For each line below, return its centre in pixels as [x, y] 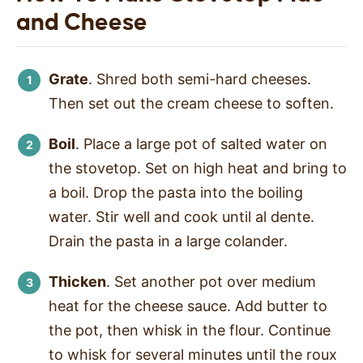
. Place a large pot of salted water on [201, 144]
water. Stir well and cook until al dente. [181, 217]
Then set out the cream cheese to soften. [191, 104]
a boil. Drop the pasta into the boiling [176, 193]
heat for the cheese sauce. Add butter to [188, 306]
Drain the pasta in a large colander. [168, 241]
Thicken [77, 282]
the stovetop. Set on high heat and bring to [198, 169]
